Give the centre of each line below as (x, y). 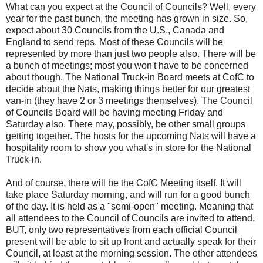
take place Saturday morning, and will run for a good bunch (128, 195)
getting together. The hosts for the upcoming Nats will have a (131, 136)
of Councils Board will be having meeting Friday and (114, 113)
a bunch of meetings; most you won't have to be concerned (127, 66)
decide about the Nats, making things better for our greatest (128, 89)
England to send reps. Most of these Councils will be (114, 42)
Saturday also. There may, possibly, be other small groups (126, 124)
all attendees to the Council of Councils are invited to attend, (130, 218)
